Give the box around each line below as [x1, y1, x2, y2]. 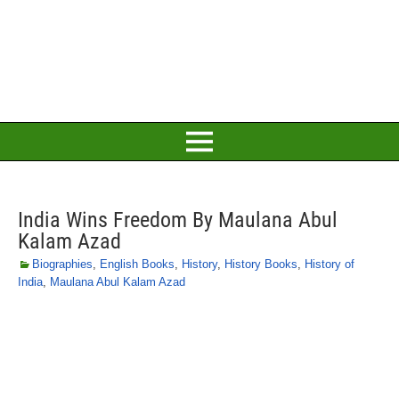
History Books [224, 257, 297, 271]
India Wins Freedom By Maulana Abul [18, 208, 338, 232]
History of [305, 257, 354, 271]
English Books [100, 257, 175, 271]
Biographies [32, 257, 93, 271]
